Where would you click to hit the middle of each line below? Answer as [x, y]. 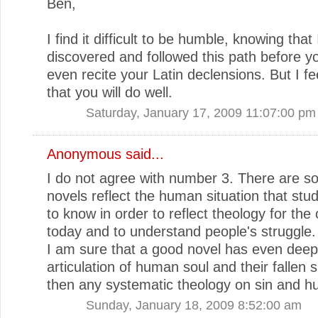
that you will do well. [110, 92]
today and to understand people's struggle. [181, 231]
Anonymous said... [105, 154]
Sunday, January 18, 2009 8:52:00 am [194, 305]
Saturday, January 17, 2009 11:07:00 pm [201, 112]
